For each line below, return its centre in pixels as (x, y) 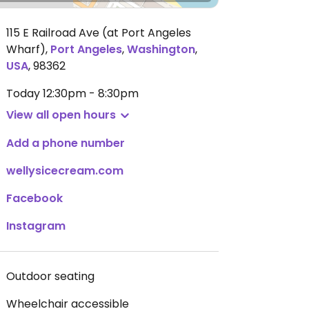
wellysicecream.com (65, 171)
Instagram (36, 226)
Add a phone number (66, 143)
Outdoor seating (50, 276)
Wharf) (26, 49)
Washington (161, 49)
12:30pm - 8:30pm (91, 93)
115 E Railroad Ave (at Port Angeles (99, 33)
